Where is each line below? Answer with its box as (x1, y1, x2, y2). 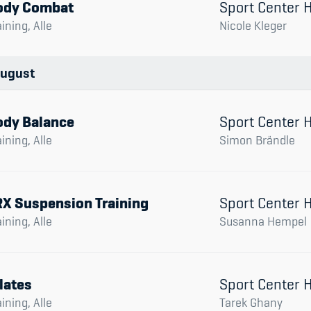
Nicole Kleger (219, 17, 287, 33)
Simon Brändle (219, 132, 295, 148)
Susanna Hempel (219, 213, 307, 229)
